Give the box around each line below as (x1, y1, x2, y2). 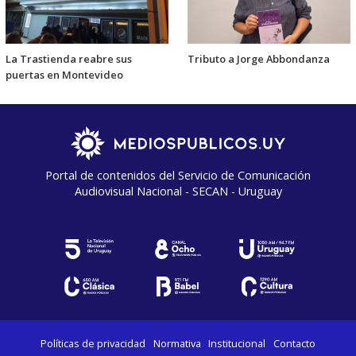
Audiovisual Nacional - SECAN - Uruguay (74, 183, 282, 199)
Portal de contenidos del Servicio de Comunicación (45, 167, 311, 183)
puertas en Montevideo (6, 67, 123, 82)
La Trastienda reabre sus (6, 51, 132, 66)
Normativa (153, 335, 201, 350)
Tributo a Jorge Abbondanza (188, 51, 330, 66)
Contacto (273, 335, 315, 350)
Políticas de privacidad (41, 335, 146, 350)
